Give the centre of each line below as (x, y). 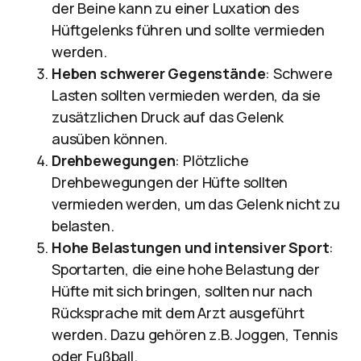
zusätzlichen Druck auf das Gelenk (168, 117)
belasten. (83, 226)
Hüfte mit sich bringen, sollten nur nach (182, 291)
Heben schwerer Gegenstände (159, 73)
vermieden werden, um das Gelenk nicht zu (196, 204)
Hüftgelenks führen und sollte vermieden (188, 30)
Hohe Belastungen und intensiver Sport (191, 247)
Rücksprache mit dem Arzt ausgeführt (178, 313)
